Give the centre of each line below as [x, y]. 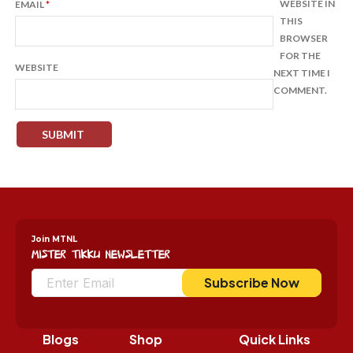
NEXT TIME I [302, 73]
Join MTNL [54, 240]
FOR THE [301, 56]
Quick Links [275, 340]
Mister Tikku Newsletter [101, 255]
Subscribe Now [252, 283]
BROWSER [304, 39]
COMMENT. [301, 91]
